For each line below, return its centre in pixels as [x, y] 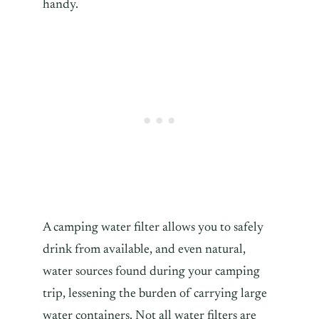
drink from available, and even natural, [144, 250]
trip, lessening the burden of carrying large [155, 294]
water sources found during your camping [151, 272]
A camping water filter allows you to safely [153, 228]
